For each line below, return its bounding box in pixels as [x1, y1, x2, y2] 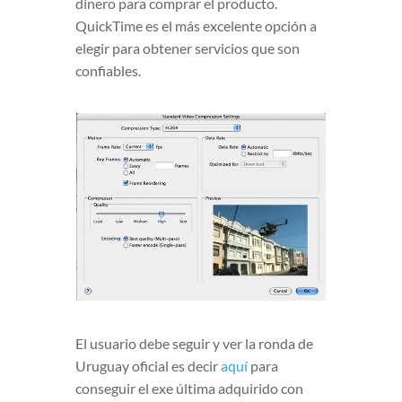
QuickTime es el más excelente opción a [75, 16, 317, 34]
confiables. [75, 61, 141, 79]
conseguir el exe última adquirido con [75, 380, 303, 398]
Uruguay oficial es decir [75, 357, 221, 375]
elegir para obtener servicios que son [75, 39, 300, 57]
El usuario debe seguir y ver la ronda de [75, 335, 313, 353]
